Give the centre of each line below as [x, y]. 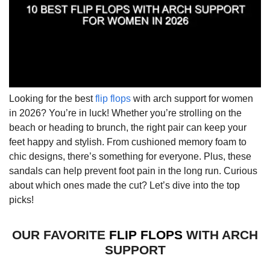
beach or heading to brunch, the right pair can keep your [128, 127]
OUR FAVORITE [61, 235]
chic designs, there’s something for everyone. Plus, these [130, 156]
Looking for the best [52, 99]
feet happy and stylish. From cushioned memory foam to [128, 142]
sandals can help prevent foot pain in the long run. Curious [133, 171]
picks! [21, 200]
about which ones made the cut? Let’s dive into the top [124, 185]
